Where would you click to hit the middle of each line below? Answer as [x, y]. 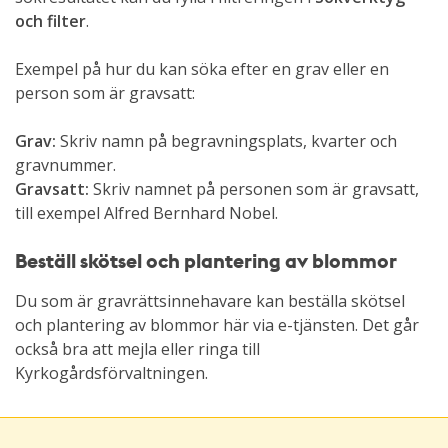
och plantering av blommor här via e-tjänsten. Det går [217, 325]
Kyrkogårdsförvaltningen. [111, 373]
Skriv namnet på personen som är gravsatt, [254, 189]
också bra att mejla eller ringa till [137, 349]
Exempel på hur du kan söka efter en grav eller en [202, 69]
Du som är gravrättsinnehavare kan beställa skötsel [210, 301]
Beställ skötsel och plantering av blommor [206, 260]
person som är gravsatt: [105, 93]
